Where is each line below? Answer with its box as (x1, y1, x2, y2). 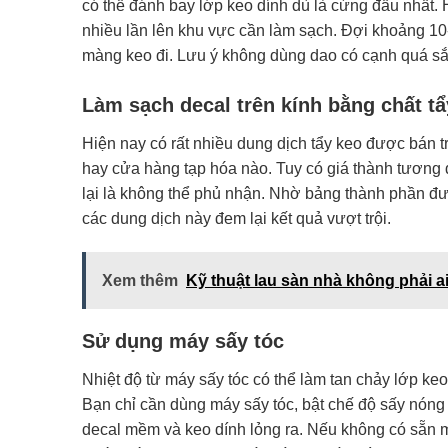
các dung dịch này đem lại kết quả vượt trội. (82, 210, 391, 228)
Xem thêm (102, 271, 178, 289)
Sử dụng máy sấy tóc (82, 329, 284, 352)
